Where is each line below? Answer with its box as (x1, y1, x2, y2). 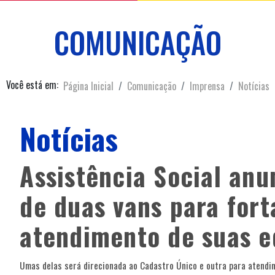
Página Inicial (63, 78, 114, 93)
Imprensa (189, 78, 225, 93)
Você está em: (6, 77, 58, 93)
